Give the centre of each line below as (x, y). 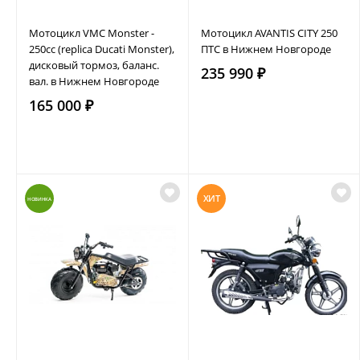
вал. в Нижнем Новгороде (94, 81)
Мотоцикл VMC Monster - (92, 33)
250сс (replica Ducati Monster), (102, 49)
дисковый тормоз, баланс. (94, 65)
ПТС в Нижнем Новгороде (266, 49)
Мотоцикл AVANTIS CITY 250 (269, 33)
